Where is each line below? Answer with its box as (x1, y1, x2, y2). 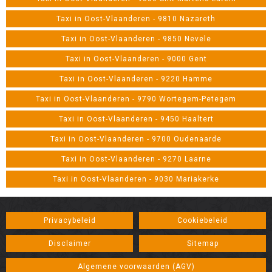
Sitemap (186, 239, 219, 248)
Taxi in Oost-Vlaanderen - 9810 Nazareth (56, 15, 216, 23)
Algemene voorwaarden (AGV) (77, 262, 195, 271)
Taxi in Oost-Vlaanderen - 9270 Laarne (61, 155, 211, 163)
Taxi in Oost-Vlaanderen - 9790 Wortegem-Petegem (36, 95, 236, 103)
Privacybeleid (43, 216, 96, 225)
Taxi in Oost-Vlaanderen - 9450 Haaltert (58, 115, 214, 123)
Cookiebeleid (177, 216, 228, 225)
